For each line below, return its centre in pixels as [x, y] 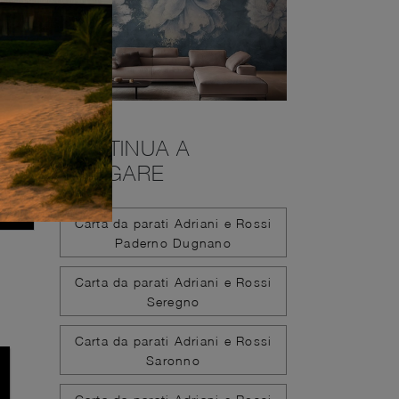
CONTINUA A [125, 148]
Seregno [173, 301]
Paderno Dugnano [173, 242]
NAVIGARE [112, 173]
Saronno [173, 360]
